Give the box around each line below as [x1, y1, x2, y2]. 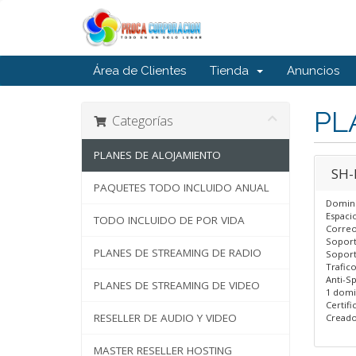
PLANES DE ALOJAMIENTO [94, 148, 221, 162]
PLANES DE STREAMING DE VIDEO [94, 278, 260, 292]
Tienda [210, 64, 255, 78]
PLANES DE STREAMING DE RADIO [94, 246, 261, 260]
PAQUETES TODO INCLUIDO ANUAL [94, 180, 269, 195]
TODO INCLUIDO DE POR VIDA [94, 213, 245, 227]
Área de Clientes [93, 64, 186, 78]
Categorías [106, 112, 173, 130]
